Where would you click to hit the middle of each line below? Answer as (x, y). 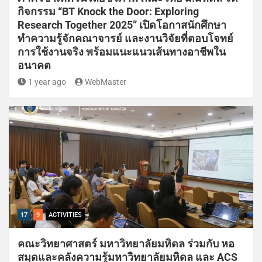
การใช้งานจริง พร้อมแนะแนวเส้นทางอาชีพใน (122, 51)
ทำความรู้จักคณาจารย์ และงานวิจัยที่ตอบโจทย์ (125, 38)
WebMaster (106, 82)
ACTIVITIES (65, 215)
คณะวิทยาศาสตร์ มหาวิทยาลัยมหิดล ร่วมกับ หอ (126, 243)
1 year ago (47, 82)
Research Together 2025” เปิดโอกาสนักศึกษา (122, 25)
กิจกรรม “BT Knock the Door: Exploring (108, 11)
